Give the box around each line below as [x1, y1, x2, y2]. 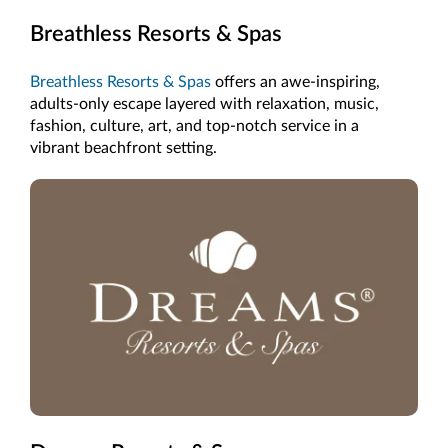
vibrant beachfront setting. [30, 140, 217, 157]
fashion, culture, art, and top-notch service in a [30, 118, 359, 135]
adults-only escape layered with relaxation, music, [30, 96, 379, 113]
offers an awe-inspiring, [211, 74, 380, 91]
